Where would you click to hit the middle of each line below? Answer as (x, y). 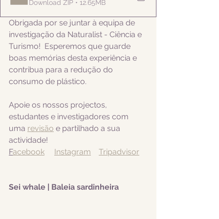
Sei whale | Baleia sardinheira (64, 187)
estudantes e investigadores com (70, 117)
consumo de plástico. (50, 81)
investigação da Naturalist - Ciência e (76, 34)
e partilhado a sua (88, 128)
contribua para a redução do (62, 70)
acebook (29, 152)
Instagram (73, 152)
